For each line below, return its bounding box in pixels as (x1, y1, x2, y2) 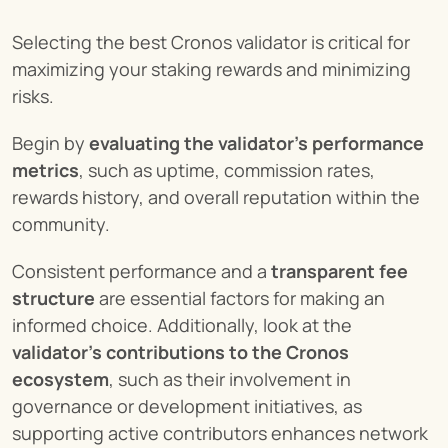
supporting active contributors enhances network (12, 421, 428, 445)
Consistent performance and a (12, 259, 271, 283)
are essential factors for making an (95, 286, 385, 310)
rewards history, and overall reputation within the (12, 185, 420, 209)
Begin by (12, 131, 89, 155)
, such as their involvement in (109, 367, 351, 391)
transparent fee (271, 259, 408, 283)
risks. (12, 84, 54, 108)
